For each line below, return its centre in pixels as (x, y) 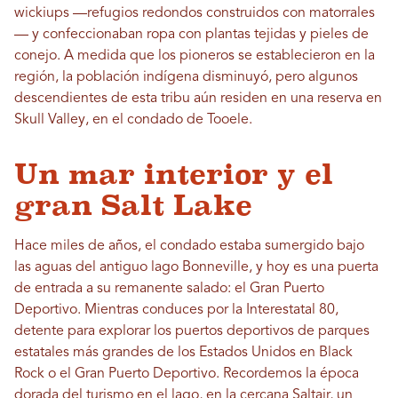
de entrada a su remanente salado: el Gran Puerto (169, 289)
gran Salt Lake (133, 206)
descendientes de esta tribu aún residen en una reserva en (198, 99)
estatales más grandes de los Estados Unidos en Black (183, 353)
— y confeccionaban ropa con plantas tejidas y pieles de (191, 35)
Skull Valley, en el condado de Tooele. (133, 120)
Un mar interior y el (174, 175)
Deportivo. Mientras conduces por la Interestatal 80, (176, 310)
